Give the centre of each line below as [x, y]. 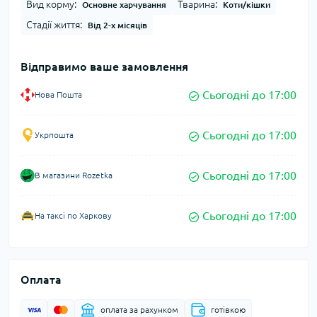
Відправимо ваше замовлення [104, 67]
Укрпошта [54, 135]
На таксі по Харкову [73, 216]
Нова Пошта [58, 95]
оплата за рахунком [139, 310]
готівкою [228, 310]
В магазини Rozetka [74, 175]
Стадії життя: [54, 25]
